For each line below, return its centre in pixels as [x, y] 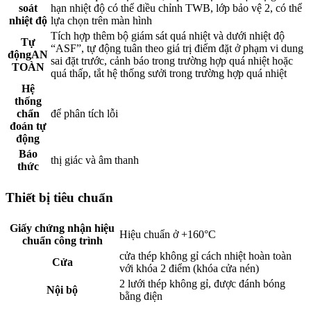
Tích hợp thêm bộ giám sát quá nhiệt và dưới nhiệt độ [168, 36]
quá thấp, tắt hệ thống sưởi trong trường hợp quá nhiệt [169, 74]
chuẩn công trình [62, 240]
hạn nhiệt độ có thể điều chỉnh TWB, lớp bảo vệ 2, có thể [176, 8]
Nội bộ [62, 289]
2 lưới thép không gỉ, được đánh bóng [202, 283]
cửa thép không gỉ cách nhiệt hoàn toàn [205, 255]
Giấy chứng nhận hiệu [62, 228]
